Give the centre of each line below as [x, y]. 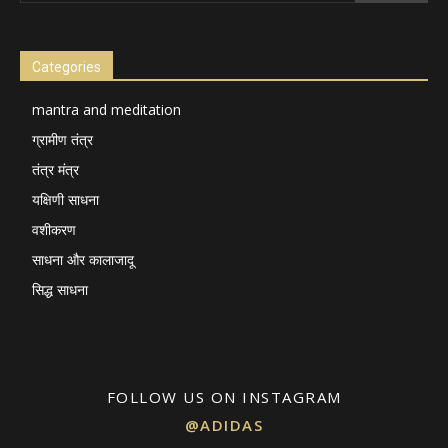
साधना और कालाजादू [83, 260]
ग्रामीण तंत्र [62, 140]
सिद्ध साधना [60, 290]
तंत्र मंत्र [55, 170]
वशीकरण [54, 230]
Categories [66, 67]
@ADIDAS [224, 425]
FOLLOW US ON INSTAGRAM [224, 397]
